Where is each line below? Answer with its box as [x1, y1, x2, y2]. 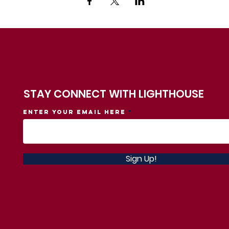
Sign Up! [126, 152, 157, 165]
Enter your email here [23, 108, 126, 116]
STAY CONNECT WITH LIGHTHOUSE [23, 86, 204, 101]
